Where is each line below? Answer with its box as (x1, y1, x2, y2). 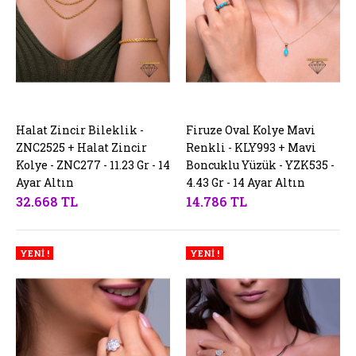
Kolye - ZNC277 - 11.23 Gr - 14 (16, 157, 170, 173)
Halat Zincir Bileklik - (16, 122, 144, 138)
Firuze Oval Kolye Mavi (186, 122, 315, 138)
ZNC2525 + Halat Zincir (16, 140, 147, 156)
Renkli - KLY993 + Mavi (186, 140, 316, 156)
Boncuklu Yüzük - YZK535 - (186, 157, 335, 173)
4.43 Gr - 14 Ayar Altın (186, 175, 305, 191)
